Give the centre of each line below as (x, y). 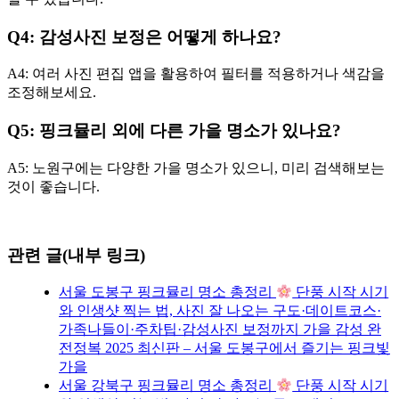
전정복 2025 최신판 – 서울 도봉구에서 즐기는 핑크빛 (224, 348)
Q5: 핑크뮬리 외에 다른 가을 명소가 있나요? (174, 131)
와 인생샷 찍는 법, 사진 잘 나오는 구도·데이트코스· (220, 311)
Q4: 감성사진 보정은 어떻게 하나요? (144, 37)
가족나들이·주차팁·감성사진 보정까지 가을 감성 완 (220, 330)
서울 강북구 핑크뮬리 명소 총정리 (167, 386)
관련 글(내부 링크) (76, 255)
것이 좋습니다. (53, 186)
